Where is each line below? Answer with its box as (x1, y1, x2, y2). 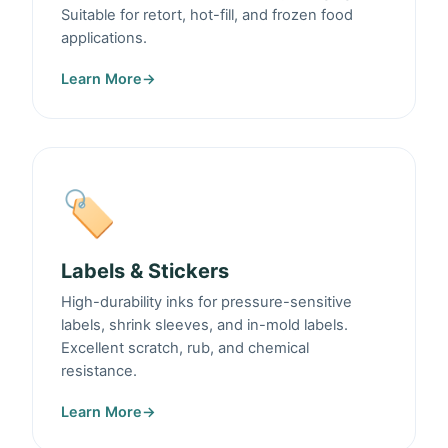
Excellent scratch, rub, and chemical (61, 339, 309, 358)
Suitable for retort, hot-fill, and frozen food (61, 6, 353, 25)
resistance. (61, 362, 137, 381)
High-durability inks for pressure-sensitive (61, 293, 352, 312)
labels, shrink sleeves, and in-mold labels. (61, 316, 348, 335)
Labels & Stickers (61, 259, 229, 284)
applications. (61, 29, 147, 48)
